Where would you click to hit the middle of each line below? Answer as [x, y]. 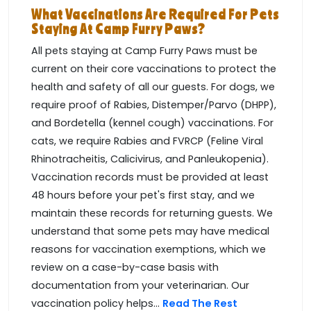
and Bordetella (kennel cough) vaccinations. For [152, 123]
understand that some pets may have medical [150, 232]
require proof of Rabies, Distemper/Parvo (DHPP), [154, 105]
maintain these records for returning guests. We [152, 213]
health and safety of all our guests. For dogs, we [153, 87]
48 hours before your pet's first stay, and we [143, 195]
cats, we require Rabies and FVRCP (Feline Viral [147, 141]
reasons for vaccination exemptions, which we [149, 250]
